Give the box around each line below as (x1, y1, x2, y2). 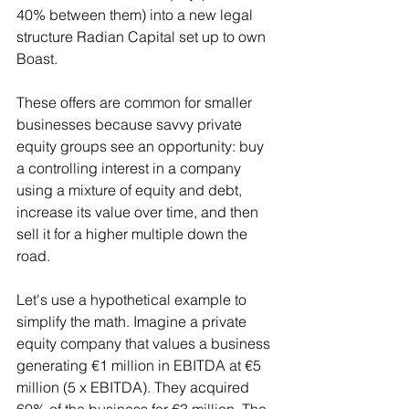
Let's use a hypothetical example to (16, 290, 250, 309)
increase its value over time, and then (16, 203, 262, 222)
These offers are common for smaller (16, 93, 256, 112)
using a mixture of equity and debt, (16, 181, 246, 200)
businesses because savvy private (16, 115, 246, 134)
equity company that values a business (16, 334, 274, 353)
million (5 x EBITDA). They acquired (16, 378, 253, 397)
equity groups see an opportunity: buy (16, 137, 267, 156)
